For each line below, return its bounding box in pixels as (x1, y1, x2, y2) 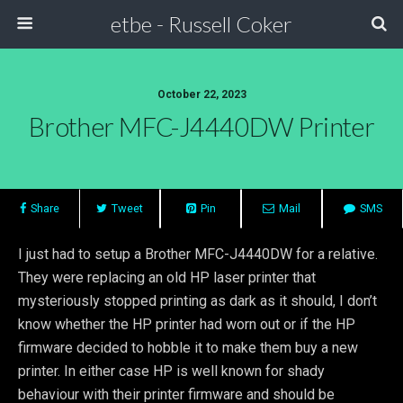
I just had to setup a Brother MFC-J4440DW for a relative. (18, 246, 378, 263)
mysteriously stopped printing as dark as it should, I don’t (18, 292, 377, 309)
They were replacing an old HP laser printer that (18, 269, 316, 286)
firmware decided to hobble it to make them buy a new (18, 339, 358, 356)
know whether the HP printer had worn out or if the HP (18, 316, 355, 333)
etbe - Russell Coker (111, 11, 292, 37)
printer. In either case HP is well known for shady (18, 363, 325, 380)
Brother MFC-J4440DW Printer (28, 112, 375, 142)
